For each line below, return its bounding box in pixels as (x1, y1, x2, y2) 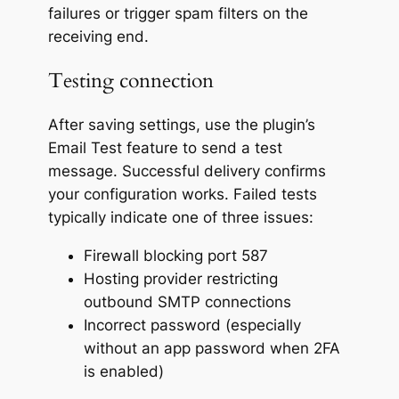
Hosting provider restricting (83, 269, 278, 288)
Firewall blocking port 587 (83, 246, 268, 265)
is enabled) (83, 362, 164, 380)
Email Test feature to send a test (47, 139, 282, 158)
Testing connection (47, 66, 214, 94)
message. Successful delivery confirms (47, 162, 326, 181)
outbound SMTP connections (83, 292, 291, 311)
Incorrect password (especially (83, 315, 301, 334)
